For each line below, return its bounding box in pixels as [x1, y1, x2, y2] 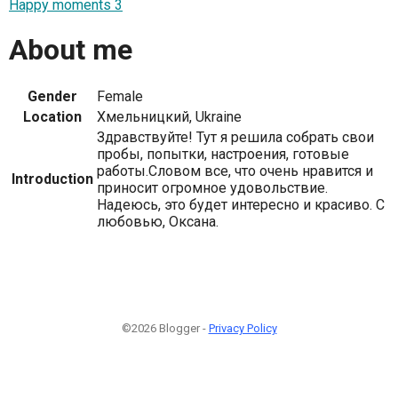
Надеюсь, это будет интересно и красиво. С [97, 196, 385, 214]
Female [97, 88, 143, 106]
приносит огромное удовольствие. [97, 179, 328, 197]
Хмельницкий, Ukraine [97, 108, 242, 126]
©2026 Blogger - [121, 322, 209, 336]
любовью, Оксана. [97, 213, 219, 231]
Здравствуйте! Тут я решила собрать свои [97, 129, 374, 147]
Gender [28, 88, 77, 106]
